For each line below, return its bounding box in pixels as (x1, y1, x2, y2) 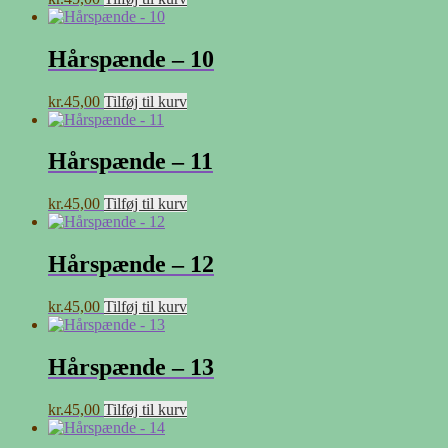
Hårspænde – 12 (48, 251, 214, 278)
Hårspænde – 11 (48, 148, 213, 175)
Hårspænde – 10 (48, 45, 214, 72)
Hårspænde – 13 (48, 354, 214, 381)
